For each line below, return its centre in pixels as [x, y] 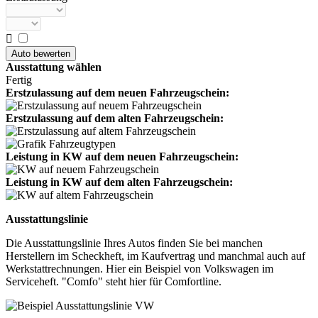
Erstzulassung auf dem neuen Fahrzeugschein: [117, 93]
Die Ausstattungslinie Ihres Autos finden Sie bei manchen [134, 243]
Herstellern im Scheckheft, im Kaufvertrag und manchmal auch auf [155, 256]
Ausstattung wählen [54, 67]
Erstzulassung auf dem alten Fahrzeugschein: [115, 118]
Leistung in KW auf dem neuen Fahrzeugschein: [122, 157]
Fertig [19, 80]
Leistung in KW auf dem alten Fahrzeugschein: [119, 182]
